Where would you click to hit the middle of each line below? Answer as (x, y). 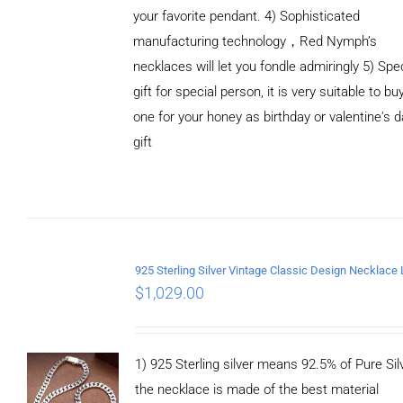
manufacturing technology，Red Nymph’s (255, 41)
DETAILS (72, 139)
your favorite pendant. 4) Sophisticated (247, 16)
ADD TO (72, 105)
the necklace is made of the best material (257, 389)
